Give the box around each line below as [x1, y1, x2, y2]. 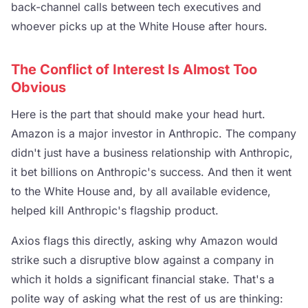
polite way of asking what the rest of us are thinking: [11, 291, 283, 305]
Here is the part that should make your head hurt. [11, 107, 265, 121]
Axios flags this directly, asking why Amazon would [11, 234, 278, 247]
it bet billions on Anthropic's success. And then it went [11, 165, 291, 179]
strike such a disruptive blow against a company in [11, 253, 274, 267]
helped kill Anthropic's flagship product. [11, 203, 219, 217]
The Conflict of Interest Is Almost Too [11, 61, 257, 78]
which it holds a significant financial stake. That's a [11, 272, 274, 286]
